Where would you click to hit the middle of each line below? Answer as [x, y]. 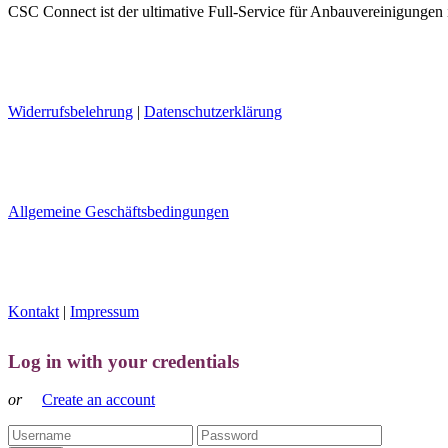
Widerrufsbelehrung [70, 111]
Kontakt [33, 311]
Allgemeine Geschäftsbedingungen [118, 211]
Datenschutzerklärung [213, 111]
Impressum [104, 311]
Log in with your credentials [123, 361]
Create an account [98, 400]
